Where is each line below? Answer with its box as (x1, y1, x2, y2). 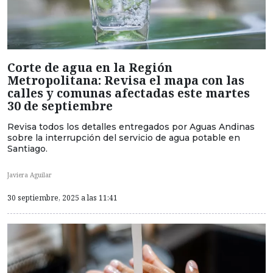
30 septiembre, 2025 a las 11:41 (7, 192, 118, 203)
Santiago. (7, 143, 48, 155)
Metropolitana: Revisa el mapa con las (7, 72, 244, 89)
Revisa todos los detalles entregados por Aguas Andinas (7, 121, 255, 133)
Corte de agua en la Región (7, 59, 172, 76)
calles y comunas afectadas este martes (7, 85, 250, 102)
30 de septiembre (7, 97, 113, 115)
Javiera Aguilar (7, 171, 52, 180)
